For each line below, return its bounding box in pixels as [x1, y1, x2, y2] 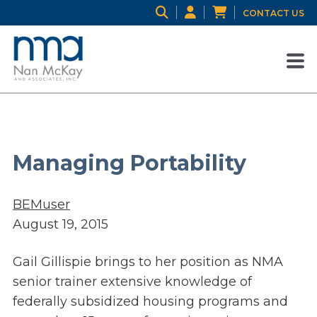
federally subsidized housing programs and [13, 294, 288, 310]
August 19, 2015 [13, 217, 108, 233]
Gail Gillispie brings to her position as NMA [13, 254, 283, 270]
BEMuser [13, 197, 70, 213]
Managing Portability [13, 149, 246, 176]
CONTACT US [243, 8, 304, 18]
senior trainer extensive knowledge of [13, 274, 252, 290]
